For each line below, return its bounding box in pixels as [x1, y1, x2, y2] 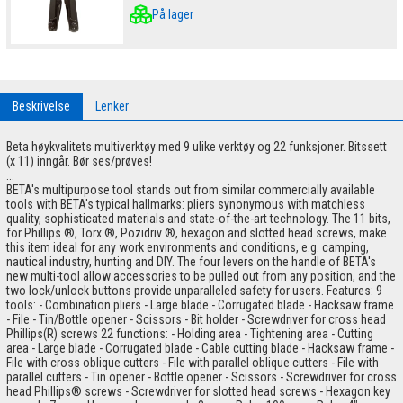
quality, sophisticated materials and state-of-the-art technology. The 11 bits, [6, 210, 390, 226]
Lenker [95, 98, 129, 113]
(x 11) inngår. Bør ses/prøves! [6, 153, 152, 168]
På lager [151, 7, 193, 22]
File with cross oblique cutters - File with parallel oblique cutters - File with [6, 354, 379, 370]
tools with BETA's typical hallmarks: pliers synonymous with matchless [6, 196, 365, 211]
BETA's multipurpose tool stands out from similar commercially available [6, 182, 375, 197]
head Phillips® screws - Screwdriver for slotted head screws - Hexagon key [6, 383, 390, 399]
